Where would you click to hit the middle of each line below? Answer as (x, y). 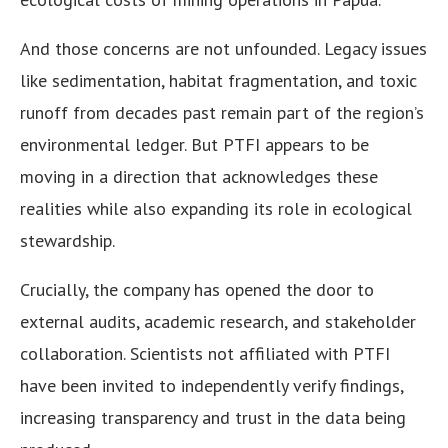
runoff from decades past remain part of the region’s (222, 113)
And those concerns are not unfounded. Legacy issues (223, 49)
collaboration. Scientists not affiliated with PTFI (205, 354)
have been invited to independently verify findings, (211, 386)
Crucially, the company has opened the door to (197, 290)
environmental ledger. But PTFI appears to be (194, 145)
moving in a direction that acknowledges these (199, 177)
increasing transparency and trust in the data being (213, 418)
